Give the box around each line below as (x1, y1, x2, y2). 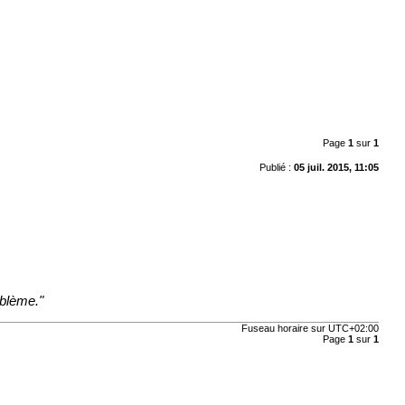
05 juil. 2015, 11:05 (293, 161, 379, 173)
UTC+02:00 (327, 323, 379, 334)
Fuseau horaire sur (240, 323, 328, 334)
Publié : (259, 161, 294, 173)
